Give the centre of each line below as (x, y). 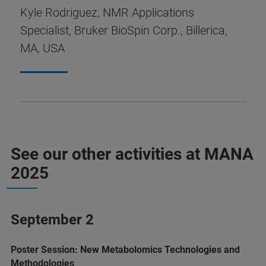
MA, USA (42, 48)
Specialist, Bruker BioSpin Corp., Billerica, (124, 30)
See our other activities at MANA (132, 154)
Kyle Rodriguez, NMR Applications (107, 12)
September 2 (52, 220)
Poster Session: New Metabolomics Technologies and (125, 250)
